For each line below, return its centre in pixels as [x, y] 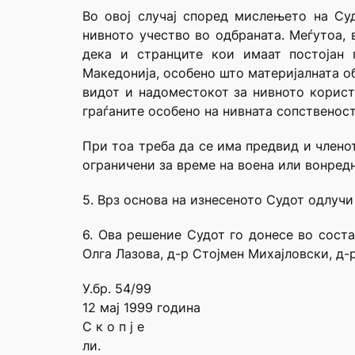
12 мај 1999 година [141, 308]
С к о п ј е [113, 327]
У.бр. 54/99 [117, 289]
